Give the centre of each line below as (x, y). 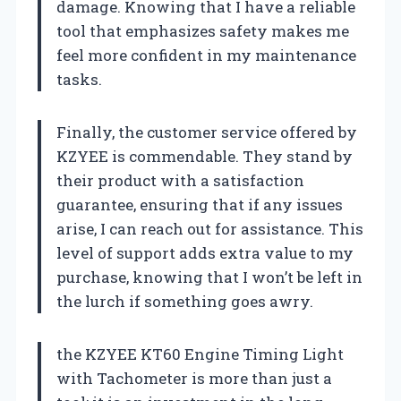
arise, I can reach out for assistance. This (210, 228)
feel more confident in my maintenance (206, 55)
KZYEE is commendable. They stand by (205, 156)
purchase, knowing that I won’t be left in (209, 277)
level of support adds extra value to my (205, 252)
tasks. (79, 79)
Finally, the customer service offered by (207, 132)
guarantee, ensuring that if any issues (200, 204)
